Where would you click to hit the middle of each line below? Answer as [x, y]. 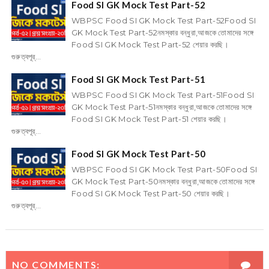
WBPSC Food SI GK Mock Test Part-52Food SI [164, 21]
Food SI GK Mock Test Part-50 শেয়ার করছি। [151, 194]
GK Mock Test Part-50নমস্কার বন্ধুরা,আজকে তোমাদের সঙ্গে [163, 182]
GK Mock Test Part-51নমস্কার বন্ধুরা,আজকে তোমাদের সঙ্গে [162, 107]
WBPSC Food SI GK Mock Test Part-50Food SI [164, 170]
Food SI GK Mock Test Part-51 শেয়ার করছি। [149, 119]
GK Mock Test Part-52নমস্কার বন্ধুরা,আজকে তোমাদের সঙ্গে [162, 33]
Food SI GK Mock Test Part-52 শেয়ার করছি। [150, 45]
